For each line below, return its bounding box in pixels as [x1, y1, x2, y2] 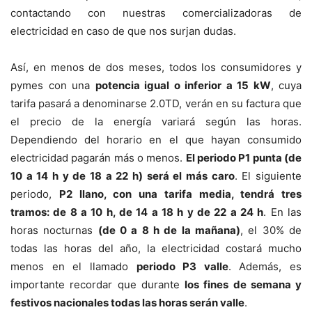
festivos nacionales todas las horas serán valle [10, 296, 244, 310]
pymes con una [10, 79, 95, 93]
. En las [263, 205, 302, 219]
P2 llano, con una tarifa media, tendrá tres [58, 187, 302, 201]
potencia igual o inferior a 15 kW [95, 79, 271, 93]
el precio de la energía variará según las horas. [10, 115, 302, 129]
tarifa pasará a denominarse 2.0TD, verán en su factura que [10, 97, 302, 111]
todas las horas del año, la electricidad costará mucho [10, 242, 302, 256]
